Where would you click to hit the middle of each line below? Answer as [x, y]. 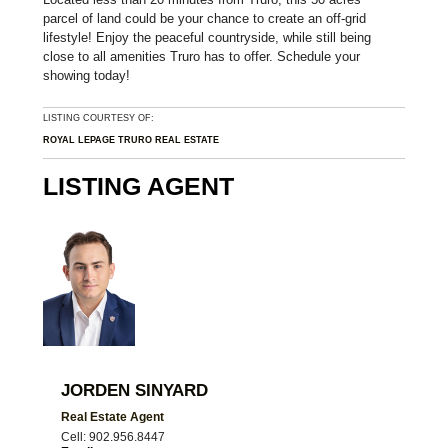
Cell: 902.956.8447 [112, 437]
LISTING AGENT [138, 185]
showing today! [86, 75]
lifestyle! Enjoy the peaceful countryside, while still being [206, 37]
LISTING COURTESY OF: [99, 118]
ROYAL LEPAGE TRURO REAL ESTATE [130, 139]
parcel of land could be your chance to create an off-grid [204, 18]
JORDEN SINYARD [134, 390]
